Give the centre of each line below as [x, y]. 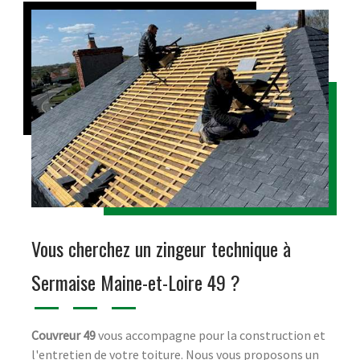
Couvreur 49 [63, 335]
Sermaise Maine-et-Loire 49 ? [136, 282]
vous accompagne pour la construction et [211, 335]
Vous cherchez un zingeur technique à [161, 248]
